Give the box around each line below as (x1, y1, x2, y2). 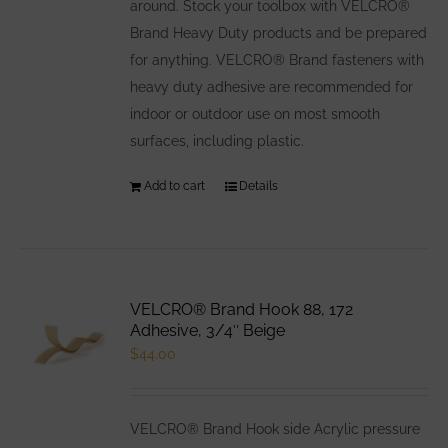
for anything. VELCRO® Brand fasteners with (130, 51, 425, 68)
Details (239, 178, 279, 193)
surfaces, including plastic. (130, 132, 305, 149)
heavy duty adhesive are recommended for (130, 78, 414, 95)
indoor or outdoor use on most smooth (130, 105, 381, 122)
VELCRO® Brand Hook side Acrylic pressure (130, 420, 421, 437)
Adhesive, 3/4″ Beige (130, 320, 286, 340)
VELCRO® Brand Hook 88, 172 (130, 299, 354, 319)
